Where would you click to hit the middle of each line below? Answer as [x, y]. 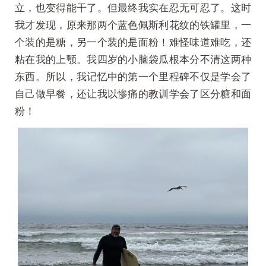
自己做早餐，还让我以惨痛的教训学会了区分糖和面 [133, 93]
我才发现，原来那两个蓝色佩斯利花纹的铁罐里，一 [133, 24]
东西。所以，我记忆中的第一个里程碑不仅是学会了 [133, 76]
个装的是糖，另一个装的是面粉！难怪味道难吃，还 [133, 42]
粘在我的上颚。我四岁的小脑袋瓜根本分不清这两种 [133, 59]
